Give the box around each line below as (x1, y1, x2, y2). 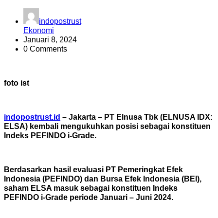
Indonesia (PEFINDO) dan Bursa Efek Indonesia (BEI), (4, 174, 201, 183)
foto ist (4, 78, 31, 87)
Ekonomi (23, 26, 54, 35)
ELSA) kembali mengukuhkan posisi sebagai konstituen (4, 122, 211, 130)
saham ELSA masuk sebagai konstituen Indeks (4, 183, 178, 192)
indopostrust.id (4, 112, 60, 121)
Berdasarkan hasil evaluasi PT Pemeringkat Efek (4, 165, 183, 174)
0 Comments (23, 44, 67, 53)
